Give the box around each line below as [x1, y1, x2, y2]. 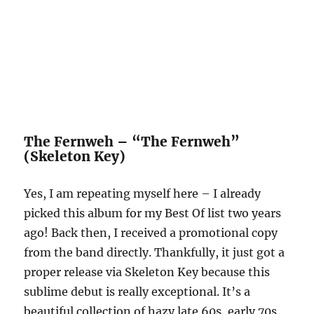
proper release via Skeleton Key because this [24, 264, 271, 279]
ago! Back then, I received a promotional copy [24, 225, 278, 240]
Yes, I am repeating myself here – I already [24, 186, 261, 200]
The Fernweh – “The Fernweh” [24, 132, 240, 150]
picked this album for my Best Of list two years [24, 205, 282, 220]
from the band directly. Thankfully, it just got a [24, 245, 285, 259]
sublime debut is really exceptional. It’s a [24, 284, 251, 299]
